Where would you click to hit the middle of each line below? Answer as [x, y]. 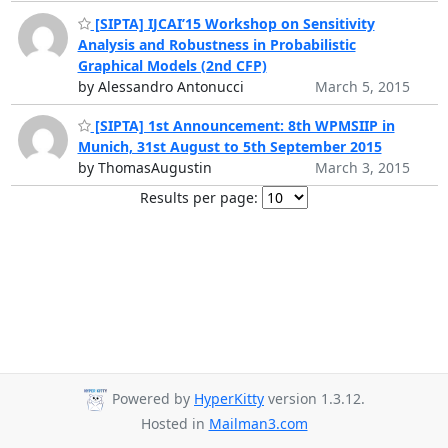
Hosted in [174, 423]
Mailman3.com [258, 423]
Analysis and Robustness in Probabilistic [216, 44]
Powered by [151, 399]
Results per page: [199, 198]
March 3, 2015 [362, 168]
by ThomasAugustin [144, 168]
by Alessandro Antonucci [160, 86]
